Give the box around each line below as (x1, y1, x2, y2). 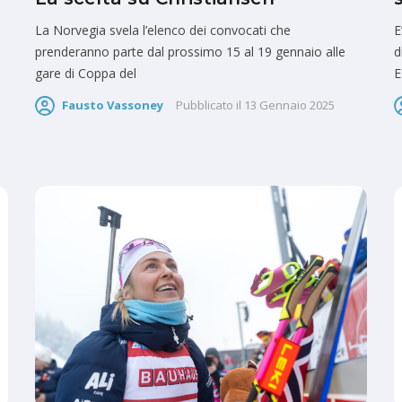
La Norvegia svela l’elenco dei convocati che (35, 21, 291, 39)
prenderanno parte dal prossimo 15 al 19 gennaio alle (35, 42, 345, 60)
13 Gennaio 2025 (244, 96, 335, 113)
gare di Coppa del (35, 64, 136, 82)
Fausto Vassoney (62, 96, 163, 113)
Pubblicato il (176, 96, 241, 113)
